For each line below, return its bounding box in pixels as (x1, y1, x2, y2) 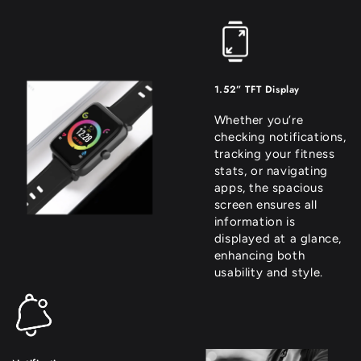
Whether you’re (214, 113, 304, 128)
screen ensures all (214, 197, 317, 213)
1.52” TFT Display (214, 82, 300, 98)
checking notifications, (214, 130, 346, 145)
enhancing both (214, 248, 305, 263)
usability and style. (214, 265, 323, 280)
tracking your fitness (214, 147, 335, 162)
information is (214, 214, 296, 230)
